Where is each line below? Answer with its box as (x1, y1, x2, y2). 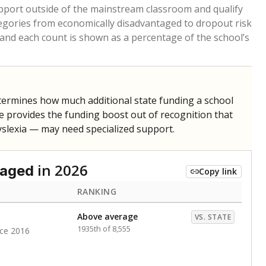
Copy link (199, 166, 237, 177)
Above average (77, 211, 138, 222)
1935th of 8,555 (77, 223, 131, 234)
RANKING (77, 186, 117, 197)
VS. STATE (194, 212, 231, 222)
